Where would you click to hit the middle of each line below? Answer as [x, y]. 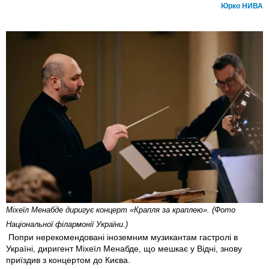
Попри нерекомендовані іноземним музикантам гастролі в [122, 237]
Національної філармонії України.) [67, 224]
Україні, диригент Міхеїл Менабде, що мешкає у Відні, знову [124, 248]
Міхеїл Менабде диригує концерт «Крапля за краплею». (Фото [121, 210]
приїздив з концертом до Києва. [69, 260]
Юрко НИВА [242, 6]
